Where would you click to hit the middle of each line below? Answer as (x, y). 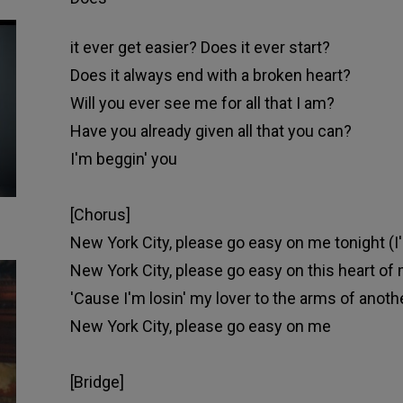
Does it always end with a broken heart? (210, 76)
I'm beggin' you (123, 159)
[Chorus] (100, 215)
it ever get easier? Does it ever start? (200, 48)
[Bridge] (97, 382)
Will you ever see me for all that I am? (202, 103)
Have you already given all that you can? (210, 131)
